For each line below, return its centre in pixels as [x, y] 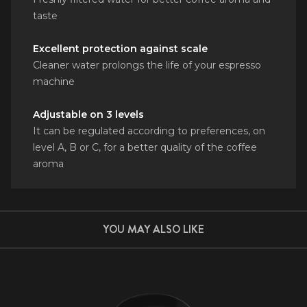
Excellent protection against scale [120, 48]
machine [54, 81]
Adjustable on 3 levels [88, 114]
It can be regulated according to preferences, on [149, 131]
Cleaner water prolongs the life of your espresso [147, 65]
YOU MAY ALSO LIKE [153, 229]
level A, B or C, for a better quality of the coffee [145, 147]
